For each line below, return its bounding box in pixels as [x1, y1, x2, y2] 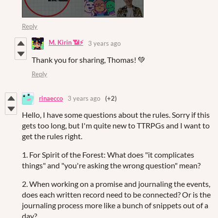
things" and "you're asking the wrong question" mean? [22, 160, 202, 170]
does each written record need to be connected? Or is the [22, 189, 211, 199]
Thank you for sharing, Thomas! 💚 [32, 54, 145, 64]
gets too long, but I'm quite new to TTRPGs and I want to [22, 120, 210, 130]
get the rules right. [22, 131, 84, 141]
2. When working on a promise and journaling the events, [22, 179, 210, 188]
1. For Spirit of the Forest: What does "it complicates [22, 149, 194, 159]
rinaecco [39, 94, 63, 103]
